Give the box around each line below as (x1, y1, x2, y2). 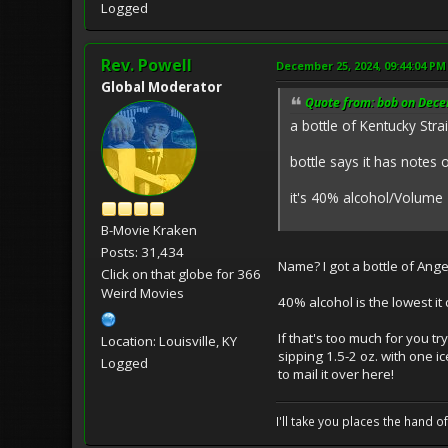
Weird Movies (101, 284, 184, 303)
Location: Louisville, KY (101, 332, 237, 351)
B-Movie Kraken (101, 221, 197, 240)
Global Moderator (101, 78, 222, 97)
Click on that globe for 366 (101, 265, 261, 284)
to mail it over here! (278, 364, 394, 383)
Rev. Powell (101, 54, 192, 77)
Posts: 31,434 (101, 243, 184, 262)
